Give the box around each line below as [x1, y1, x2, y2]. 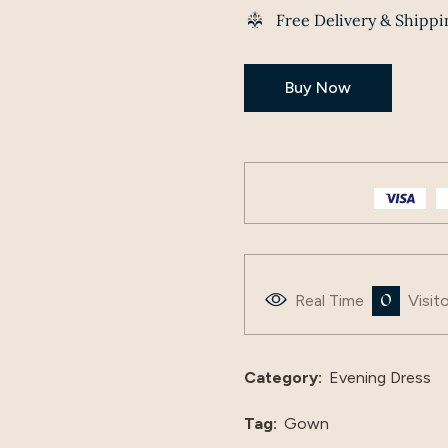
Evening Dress [329, 368, 431, 388]
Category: [244, 368, 322, 388]
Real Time [295, 291, 368, 311]
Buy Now [285, 78, 351, 98]
